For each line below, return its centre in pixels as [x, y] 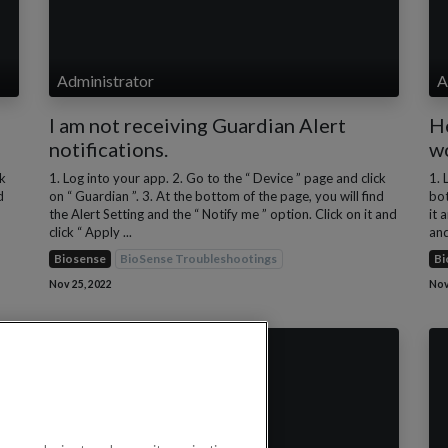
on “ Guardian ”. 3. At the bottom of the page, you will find [216, 195]
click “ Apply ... [90, 231]
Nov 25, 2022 [80, 283]
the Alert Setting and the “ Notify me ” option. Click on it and [223, 213]
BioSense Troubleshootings [199, 258]
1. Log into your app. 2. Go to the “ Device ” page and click [217, 177]
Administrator [105, 80]
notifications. [108, 148]
